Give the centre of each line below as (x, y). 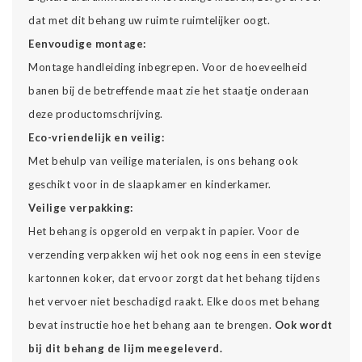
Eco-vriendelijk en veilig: (97, 137)
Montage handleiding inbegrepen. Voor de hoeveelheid (168, 67)
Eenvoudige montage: (87, 43)
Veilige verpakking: (81, 207)
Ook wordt (303, 324)
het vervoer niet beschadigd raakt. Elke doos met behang (174, 301)
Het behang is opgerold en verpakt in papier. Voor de (164, 231)
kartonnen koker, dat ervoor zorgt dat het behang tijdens (175, 278)
